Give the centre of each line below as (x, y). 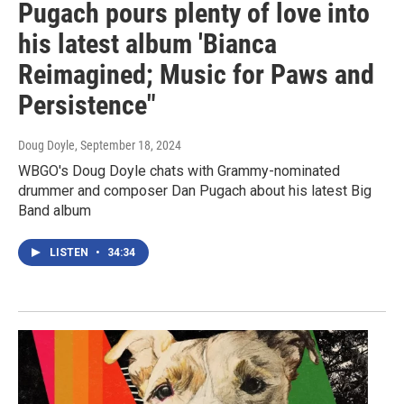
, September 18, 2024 (128, 146)
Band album (55, 211)
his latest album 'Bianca (147, 44)
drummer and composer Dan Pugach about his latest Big (195, 191)
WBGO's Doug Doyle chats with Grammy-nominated (179, 171)
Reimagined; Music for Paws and (196, 75)
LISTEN (70, 253)
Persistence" (87, 106)
